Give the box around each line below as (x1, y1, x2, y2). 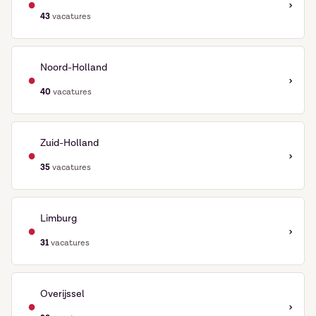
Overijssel (40, 288, 85, 300)
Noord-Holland (40, 61, 107, 74)
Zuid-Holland (40, 137, 99, 150)
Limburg (40, 212, 77, 225)
